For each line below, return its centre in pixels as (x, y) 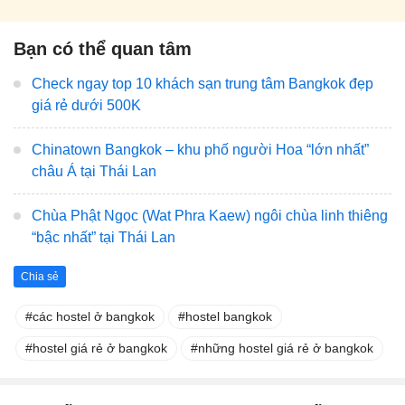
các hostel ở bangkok (94, 316)
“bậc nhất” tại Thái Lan (104, 238)
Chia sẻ (40, 276)
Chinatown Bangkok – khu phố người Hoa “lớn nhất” (200, 150)
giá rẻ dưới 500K (86, 106)
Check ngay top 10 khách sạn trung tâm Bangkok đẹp (202, 84)
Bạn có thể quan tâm (103, 49)
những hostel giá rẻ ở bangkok (286, 348)
